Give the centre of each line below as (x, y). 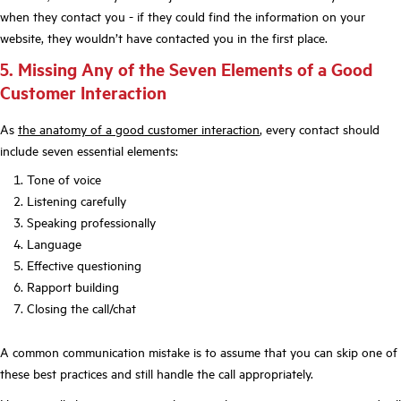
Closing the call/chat (81, 308)
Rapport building (73, 287)
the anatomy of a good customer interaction (139, 128)
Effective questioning (84, 265)
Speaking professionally (91, 222)
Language (54, 244)
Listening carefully (77, 201)
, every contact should (320, 128)
